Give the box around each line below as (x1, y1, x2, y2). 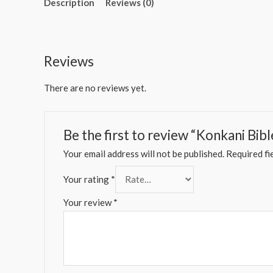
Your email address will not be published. (63, 148, 224, 160)
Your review (63, 196, 113, 208)
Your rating (63, 174, 111, 185)
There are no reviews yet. (44, 82, 146, 93)
